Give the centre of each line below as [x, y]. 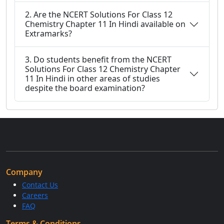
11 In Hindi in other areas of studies [92, 78]
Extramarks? [48, 33]
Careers [35, 195]
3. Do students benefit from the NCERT [98, 59]
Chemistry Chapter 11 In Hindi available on [105, 24]
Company [24, 172]
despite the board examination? [85, 88]
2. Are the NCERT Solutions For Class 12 [99, 14]
